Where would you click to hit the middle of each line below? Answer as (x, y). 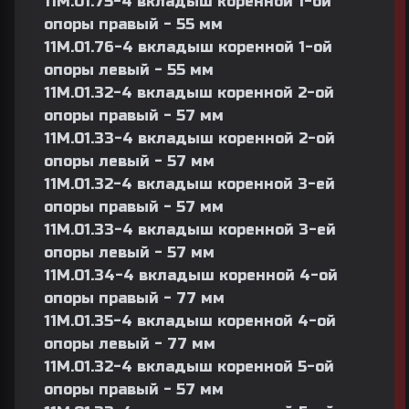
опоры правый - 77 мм (134, 298)
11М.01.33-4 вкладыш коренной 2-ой (189, 138)
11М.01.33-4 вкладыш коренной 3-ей (190, 230)
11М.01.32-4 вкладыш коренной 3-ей (189, 184)
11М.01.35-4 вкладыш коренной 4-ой (190, 321)
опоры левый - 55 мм (129, 70)
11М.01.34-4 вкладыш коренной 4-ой (191, 275)
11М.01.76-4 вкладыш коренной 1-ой (188, 47)
